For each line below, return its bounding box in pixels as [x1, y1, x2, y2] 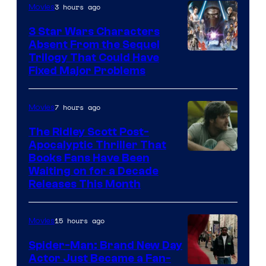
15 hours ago [55, 215, 104, 226]
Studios [187, 239, 226, 256]
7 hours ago [55, 102, 100, 112]
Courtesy [187, 168, 234, 185]
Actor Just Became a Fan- [28, 251, 171, 265]
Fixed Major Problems [28, 64, 145, 77]
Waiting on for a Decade [28, 164, 159, 178]
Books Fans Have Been [28, 151, 150, 164]
